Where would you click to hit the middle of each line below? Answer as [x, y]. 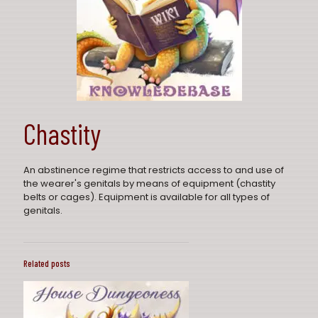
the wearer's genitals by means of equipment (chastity [149, 183]
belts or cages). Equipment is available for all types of [147, 197]
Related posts [47, 263]
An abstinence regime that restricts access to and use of [154, 170]
